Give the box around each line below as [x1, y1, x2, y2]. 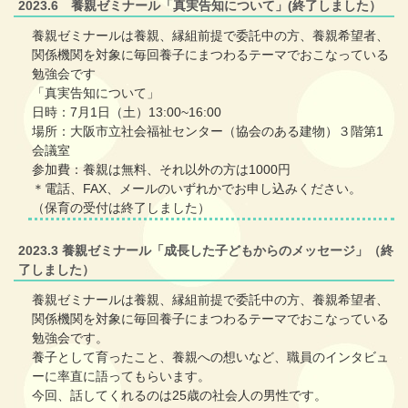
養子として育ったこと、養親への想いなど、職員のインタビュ [32, 349, 389, 364]
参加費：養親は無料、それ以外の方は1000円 [32, 161, 291, 177]
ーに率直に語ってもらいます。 [32, 368, 210, 383]
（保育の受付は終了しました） [32, 199, 210, 215]
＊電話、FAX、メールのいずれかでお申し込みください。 [32, 180, 362, 196]
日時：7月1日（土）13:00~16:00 [32, 104, 221, 119]
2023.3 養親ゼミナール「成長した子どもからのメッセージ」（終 [18, 242, 393, 258]
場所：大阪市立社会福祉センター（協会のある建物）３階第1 [32, 123, 383, 138]
